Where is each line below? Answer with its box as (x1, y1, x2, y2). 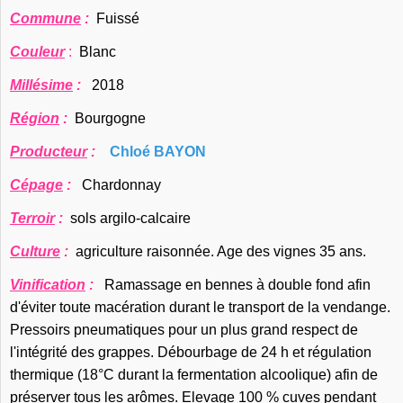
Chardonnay (78, 177, 165, 193)
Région (10, 111, 59, 126)
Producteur (10, 144, 87, 159)
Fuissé (93, 11, 139, 26)
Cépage (10, 177, 63, 193)
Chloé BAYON (106, 144, 206, 159)
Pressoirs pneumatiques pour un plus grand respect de (10, 322, 358, 337)
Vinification (10, 277, 85, 292)
